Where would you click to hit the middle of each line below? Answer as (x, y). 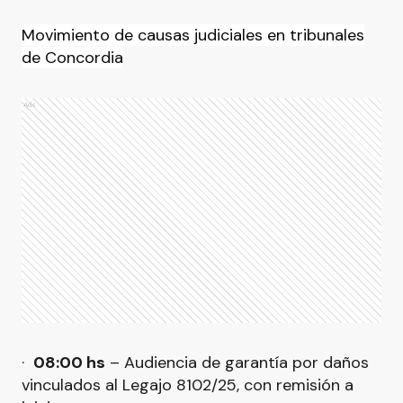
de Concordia (72, 58)
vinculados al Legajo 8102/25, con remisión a (188, 385)
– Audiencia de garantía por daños (237, 363)
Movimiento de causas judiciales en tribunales (193, 35)
